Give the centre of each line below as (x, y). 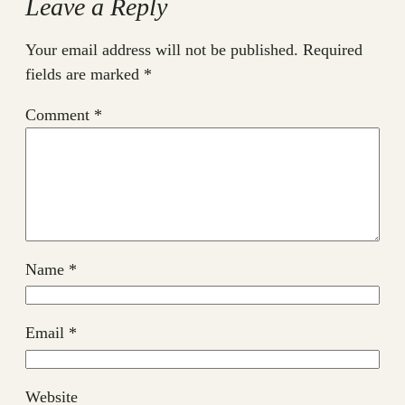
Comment (60, 114)
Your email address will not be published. (162, 49)
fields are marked (85, 74)
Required (333, 49)
